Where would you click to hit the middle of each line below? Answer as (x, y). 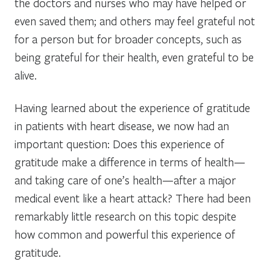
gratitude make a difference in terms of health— (130, 162)
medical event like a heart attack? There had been (133, 198)
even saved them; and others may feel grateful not (135, 20)
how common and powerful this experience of (125, 234)
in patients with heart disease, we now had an (122, 125)
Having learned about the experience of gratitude (132, 107)
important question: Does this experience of (119, 143)
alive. (26, 75)
